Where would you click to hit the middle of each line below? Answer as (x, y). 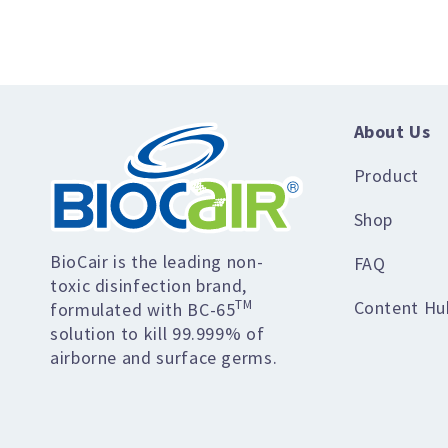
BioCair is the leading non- (157, 261)
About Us (392, 131)
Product (386, 175)
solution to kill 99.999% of (157, 333)
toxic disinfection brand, (148, 285)
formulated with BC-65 (143, 309)
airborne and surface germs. (164, 357)
